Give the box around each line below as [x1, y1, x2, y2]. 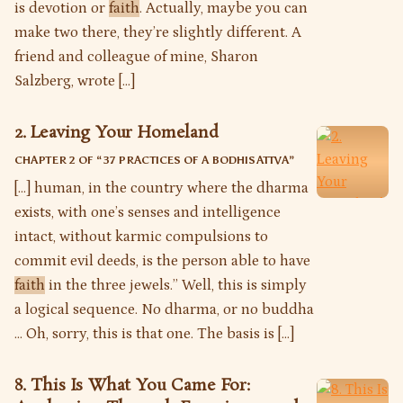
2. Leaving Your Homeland [14, 121, 219, 145]
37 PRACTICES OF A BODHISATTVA [102, 153, 290, 166]
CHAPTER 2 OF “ [14, 153, 103, 166]
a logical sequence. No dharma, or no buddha [14, 300, 314, 318]
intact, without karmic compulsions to [14, 227, 268, 246]
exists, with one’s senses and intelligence [14, 202, 281, 221]
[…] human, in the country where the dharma [14, 178, 309, 197]
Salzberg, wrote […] [14, 71, 135, 90]
